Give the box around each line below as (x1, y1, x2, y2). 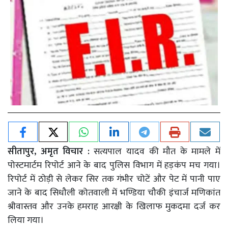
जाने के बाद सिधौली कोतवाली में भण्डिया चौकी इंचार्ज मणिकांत (8, 185, 220, 201)
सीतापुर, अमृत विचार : (8, 144, 94, 159)
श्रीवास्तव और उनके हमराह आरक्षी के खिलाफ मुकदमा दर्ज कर (8, 198, 220, 214)
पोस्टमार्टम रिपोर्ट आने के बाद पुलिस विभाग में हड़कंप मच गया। (8, 157, 220, 173)
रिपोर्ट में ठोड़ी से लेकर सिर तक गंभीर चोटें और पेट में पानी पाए (8, 171, 220, 187)
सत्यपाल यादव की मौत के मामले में (94, 144, 221, 159)
